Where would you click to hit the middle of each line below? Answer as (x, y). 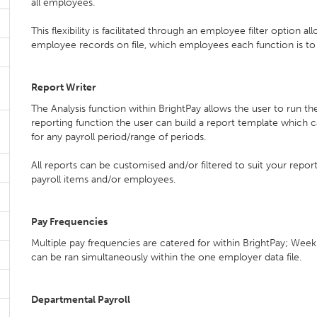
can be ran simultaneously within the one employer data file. (166, 257)
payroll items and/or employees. (103, 179)
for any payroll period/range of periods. (119, 137)
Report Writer (64, 87)
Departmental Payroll (81, 300)
